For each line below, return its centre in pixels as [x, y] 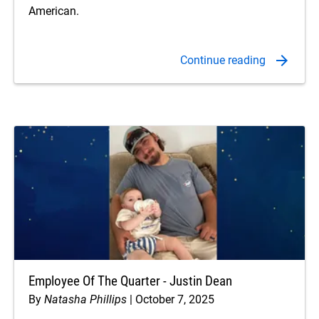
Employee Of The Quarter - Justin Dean [130, 282]
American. [54, 11]
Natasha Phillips [85, 300]
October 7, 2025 [175, 300]
